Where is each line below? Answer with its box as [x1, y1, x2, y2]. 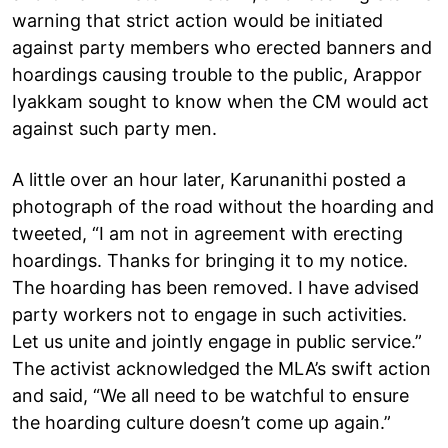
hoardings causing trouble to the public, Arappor [12, 63, 422, 85]
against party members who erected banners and [12, 36, 432, 58]
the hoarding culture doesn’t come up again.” [12, 411, 391, 433]
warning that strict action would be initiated [12, 9, 383, 31]
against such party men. [12, 117, 217, 139]
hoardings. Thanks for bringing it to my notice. [12, 249, 408, 271]
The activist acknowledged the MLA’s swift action [12, 357, 431, 379]
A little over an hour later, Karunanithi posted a [12, 168, 406, 190]
